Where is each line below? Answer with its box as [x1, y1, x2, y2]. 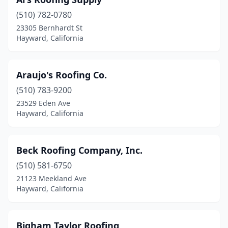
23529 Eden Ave [16, 98, 70, 108]
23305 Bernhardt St [16, 23, 82, 33]
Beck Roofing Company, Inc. [16, 144, 142, 156]
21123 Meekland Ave [16, 174, 87, 183]
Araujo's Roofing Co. [16, 69, 107, 81]
